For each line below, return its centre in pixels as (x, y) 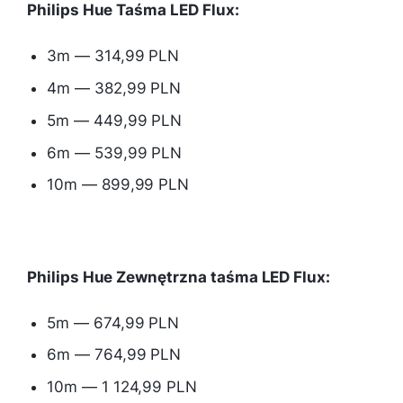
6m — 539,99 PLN (115, 152)
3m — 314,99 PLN (113, 56)
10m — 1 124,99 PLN (122, 387)
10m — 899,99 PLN (118, 185)
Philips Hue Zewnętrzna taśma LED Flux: (179, 277)
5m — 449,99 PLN (115, 120)
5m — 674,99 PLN (113, 322)
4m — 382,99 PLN (114, 89)
